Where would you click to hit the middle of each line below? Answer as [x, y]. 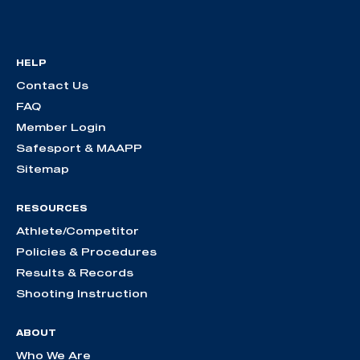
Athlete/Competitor [78, 230]
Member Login [61, 127]
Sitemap [43, 168]
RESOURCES [52, 208]
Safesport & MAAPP [79, 147]
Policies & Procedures [86, 251]
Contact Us [52, 85]
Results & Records [75, 272]
